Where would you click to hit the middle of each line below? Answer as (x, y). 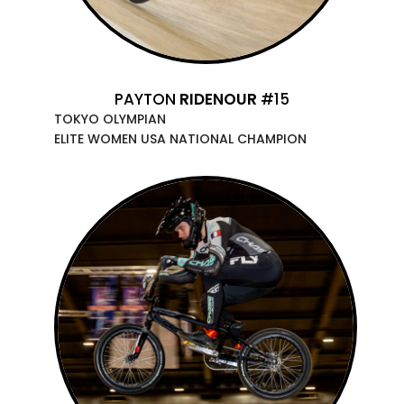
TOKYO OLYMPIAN (110, 119)
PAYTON (147, 99)
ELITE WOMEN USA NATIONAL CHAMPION (180, 138)
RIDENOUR (218, 99)
